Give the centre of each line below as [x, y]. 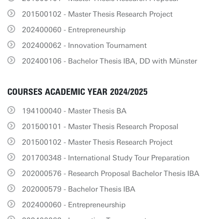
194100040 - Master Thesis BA [74, 111]
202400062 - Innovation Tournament [84, 45]
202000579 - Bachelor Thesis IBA [79, 189]
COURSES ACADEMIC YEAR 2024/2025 [77, 92]
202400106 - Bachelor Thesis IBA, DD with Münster [109, 61]
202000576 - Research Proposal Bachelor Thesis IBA [111, 174]
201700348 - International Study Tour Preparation [106, 158]
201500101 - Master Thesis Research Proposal [100, 127]
